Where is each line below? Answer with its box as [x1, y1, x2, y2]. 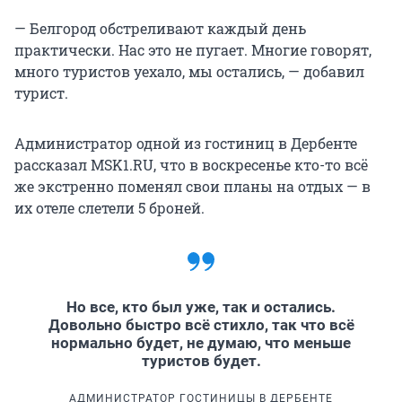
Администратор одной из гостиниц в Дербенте [14, 134, 357, 153]
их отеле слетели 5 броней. [14, 198, 205, 218]
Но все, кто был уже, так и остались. [66, 298, 336, 317]
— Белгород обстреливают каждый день [14, 19, 306, 39]
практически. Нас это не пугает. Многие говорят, [14, 40, 371, 60]
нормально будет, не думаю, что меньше [51, 334, 351, 353]
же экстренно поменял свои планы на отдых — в [14, 177, 371, 197]
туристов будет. [141, 352, 261, 371]
